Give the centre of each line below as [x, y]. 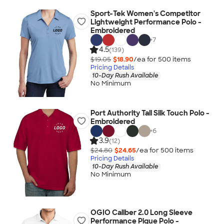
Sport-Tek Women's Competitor [145, 13]
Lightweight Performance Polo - [146, 22]
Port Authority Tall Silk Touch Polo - [150, 113]
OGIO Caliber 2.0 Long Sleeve [141, 212]
